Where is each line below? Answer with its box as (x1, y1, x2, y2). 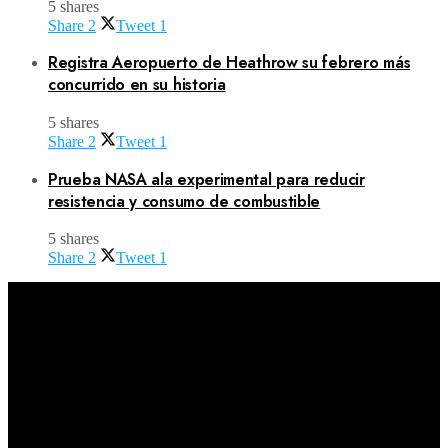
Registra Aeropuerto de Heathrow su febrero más (48, 51, 411, 75)
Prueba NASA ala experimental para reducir (48, 167, 365, 191)
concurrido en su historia (48, 73, 226, 97)
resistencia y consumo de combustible (48, 189, 321, 213)
